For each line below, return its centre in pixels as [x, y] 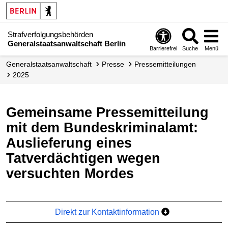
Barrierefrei [164, 48]
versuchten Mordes [70, 173]
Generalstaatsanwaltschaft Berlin [67, 43]
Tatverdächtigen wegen [83, 158]
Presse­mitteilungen [167, 64]
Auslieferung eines [69, 143]
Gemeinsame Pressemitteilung [11, 112]
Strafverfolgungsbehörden [50, 34]
